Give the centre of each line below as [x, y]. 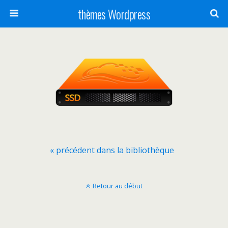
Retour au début [117, 186]
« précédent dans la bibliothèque [112, 150]
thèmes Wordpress [114, 14]
